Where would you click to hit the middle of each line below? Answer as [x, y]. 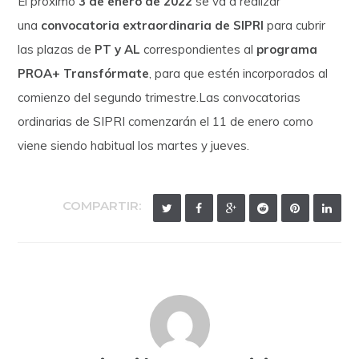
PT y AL [118, 49]
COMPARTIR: [101, 205]
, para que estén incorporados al [239, 73]
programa [287, 49]
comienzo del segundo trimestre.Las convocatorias [159, 97]
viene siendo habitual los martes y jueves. [134, 145]
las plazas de [56, 49]
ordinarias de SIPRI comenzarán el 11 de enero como [166, 121]
